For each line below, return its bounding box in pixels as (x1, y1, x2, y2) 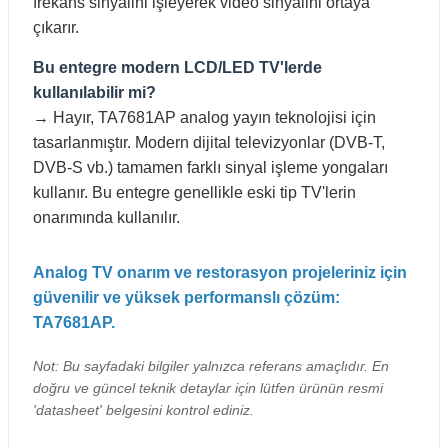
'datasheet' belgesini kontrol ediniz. (33, 402, 254, 419)
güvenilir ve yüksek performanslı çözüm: (33, 289, 340, 307)
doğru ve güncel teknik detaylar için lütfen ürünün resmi (33, 380, 383, 397)
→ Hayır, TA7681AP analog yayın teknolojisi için (33, 109, 376, 127)
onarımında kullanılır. (33, 209, 180, 227)
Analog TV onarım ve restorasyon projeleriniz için (33, 264, 407, 282)
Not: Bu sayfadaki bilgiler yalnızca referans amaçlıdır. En (33, 358, 389, 375)
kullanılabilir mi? (33, 84, 156, 102)
